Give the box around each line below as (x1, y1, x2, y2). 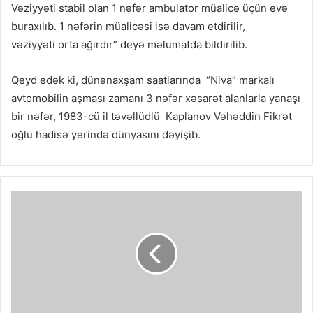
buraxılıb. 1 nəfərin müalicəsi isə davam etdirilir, (11, 20, 245, 34)
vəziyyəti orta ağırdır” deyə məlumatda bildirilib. (11, 38, 247, 52)
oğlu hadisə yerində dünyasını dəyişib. (11, 128, 201, 142)
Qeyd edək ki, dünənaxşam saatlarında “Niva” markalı (11, 73, 275, 87)
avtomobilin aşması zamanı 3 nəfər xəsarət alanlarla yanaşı (11, 92, 300, 105)
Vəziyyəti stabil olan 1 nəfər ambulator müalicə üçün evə (11, 1, 288, 15)
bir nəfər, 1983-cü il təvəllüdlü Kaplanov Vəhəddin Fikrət (11, 110, 292, 124)
